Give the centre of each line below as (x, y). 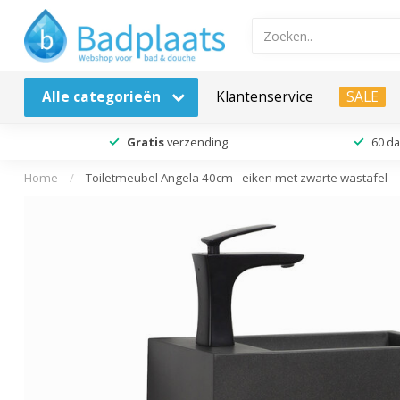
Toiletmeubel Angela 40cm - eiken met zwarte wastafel (237, 178)
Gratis (145, 142)
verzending (196, 142)
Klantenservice (265, 97)
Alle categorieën (103, 97)
